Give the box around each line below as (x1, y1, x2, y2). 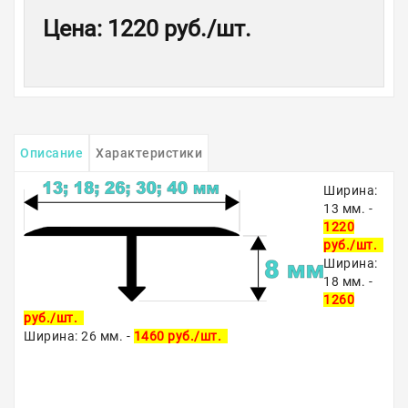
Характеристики (96, 146, 202, 160)
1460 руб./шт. (133, 329, 228, 343)
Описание (20, 146, 83, 160)
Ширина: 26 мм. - (24, 329, 134, 343)
